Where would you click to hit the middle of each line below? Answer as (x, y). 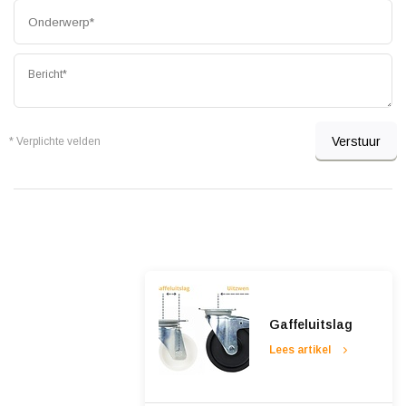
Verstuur (356, 141)
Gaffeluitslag (310, 325)
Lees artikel (300, 350)
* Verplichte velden (55, 142)
